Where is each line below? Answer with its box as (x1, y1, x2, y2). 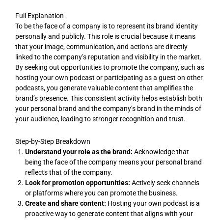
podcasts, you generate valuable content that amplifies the (15, 84, 193, 92)
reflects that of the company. (25, 168, 113, 176)
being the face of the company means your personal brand (25, 158, 202, 166)
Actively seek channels (130, 178, 200, 187)
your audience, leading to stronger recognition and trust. (15, 115, 186, 123)
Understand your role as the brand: (25, 147, 133, 156)
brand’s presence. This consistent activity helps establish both (15, 94, 203, 103)
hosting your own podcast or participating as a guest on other (15, 74, 203, 82)
